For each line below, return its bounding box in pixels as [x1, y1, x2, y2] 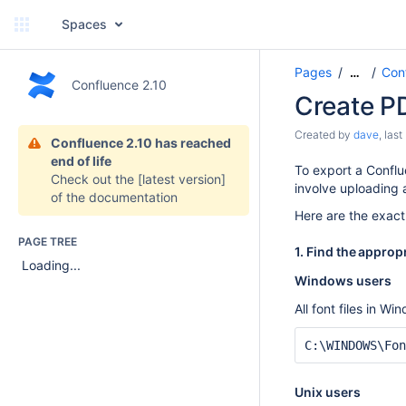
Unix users [295, 384, 361, 400]
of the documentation [51, 189, 178, 205]
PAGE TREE [18, 235, 77, 248]
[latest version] [138, 171, 226, 187]
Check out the [51, 171, 138, 187]
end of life [51, 153, 111, 169]
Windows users [295, 273, 391, 288]
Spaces [62, 16, 107, 32]
